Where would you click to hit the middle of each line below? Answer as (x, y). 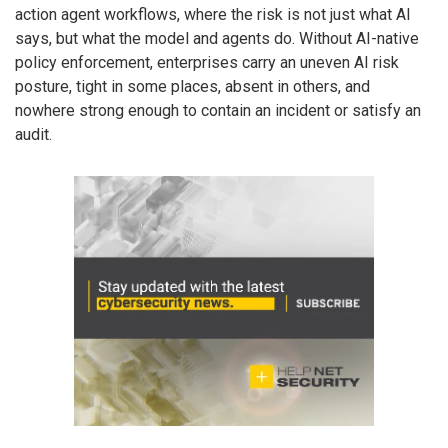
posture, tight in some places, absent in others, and (192, 86)
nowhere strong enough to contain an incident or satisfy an (218, 110)
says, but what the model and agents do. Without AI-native (217, 38)
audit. (33, 134)
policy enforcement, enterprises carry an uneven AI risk (207, 62)
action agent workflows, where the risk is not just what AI (213, 14)
